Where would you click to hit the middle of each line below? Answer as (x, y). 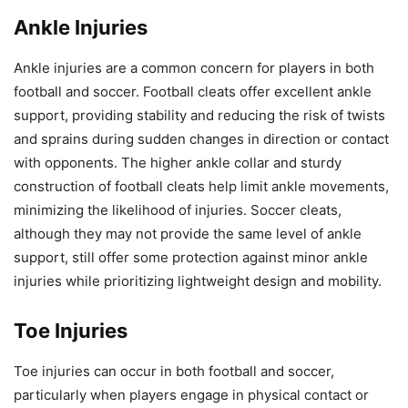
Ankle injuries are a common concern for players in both (194, 68)
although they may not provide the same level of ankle (188, 234)
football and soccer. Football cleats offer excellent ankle (193, 92)
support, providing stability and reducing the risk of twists (199, 116)
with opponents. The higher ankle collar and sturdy (178, 163)
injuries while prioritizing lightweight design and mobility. (198, 281)
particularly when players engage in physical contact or (191, 395)
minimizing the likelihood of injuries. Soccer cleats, (178, 210)
